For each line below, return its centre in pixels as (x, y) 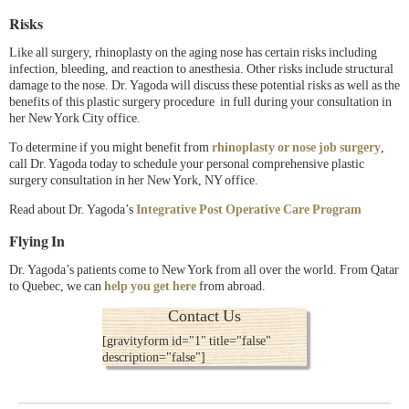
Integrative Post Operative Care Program (249, 210)
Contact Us (204, 316)
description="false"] (154, 358)
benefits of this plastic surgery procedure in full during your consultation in (200, 102)
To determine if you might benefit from (110, 148)
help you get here (150, 287)
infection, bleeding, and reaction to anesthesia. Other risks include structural (201, 69)
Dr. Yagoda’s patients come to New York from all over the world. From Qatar (204, 270)
